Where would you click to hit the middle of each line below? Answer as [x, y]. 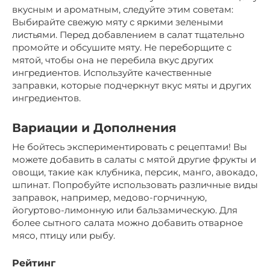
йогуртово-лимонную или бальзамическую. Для [125, 210]
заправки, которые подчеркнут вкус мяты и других [132, 85]
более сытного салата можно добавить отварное [127, 222]
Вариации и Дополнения [94, 128]
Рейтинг [34, 263]
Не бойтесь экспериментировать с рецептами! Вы [130, 146]
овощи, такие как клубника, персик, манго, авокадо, [135, 172]
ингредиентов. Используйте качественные [112, 72]
